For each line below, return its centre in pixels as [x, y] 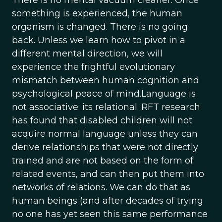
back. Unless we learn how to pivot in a [99, 40]
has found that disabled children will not [102, 120]
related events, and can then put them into [108, 174]
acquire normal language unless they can [105, 134]
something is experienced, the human [97, 13]
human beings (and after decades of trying [108, 201]
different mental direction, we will [87, 54]
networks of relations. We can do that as [101, 187]
